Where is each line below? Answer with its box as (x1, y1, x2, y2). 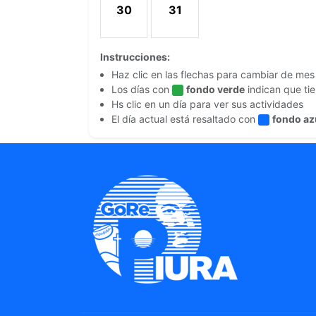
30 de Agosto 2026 (123, 19, 229, 33)
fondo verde (186, 83, 245, 95)
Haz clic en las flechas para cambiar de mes (111, 68, 315, 80)
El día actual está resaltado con (111, 113, 258, 125)
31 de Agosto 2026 (174, 19, 278, 33)
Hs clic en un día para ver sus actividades (111, 98, 303, 110)
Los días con (111, 83, 172, 95)
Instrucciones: (100, 51, 170, 63)
